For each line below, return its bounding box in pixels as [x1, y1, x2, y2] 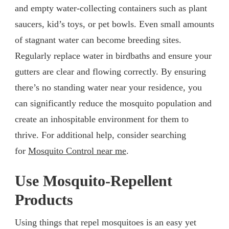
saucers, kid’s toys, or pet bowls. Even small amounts [15, 18, 214, 29]
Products [15, 191, 73, 209]
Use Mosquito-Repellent [15, 172, 172, 190]
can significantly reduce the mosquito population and [15, 98, 212, 108]
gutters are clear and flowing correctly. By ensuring [15, 66, 206, 77]
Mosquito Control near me [28, 145, 126, 156]
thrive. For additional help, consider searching [15, 129, 186, 140]
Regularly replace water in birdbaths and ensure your [15, 50, 212, 61]
